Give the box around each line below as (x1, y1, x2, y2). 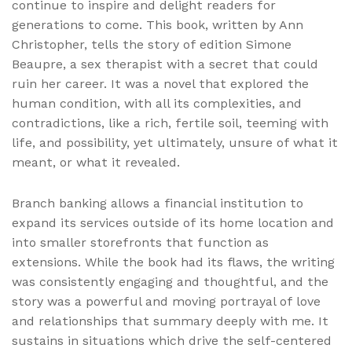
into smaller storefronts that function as (12, 235, 269, 251)
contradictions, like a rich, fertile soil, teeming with (12, 115, 328, 131)
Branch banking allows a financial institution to (12, 196, 303, 211)
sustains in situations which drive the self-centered (12, 333, 332, 349)
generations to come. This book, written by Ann (12, 17, 303, 33)
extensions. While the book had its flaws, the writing (12, 255, 335, 270)
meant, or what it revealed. (12, 155, 180, 170)
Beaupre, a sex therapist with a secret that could (12, 57, 318, 72)
